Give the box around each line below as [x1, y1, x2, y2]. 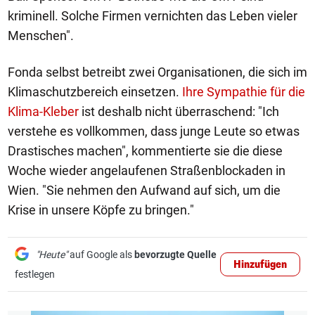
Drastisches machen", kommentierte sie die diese [8, 143, 283, 158]
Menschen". [8, 28, 74, 43]
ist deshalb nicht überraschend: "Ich [79, 104, 279, 119]
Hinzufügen [233, 258, 287, 271]
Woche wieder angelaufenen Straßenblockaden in [8, 163, 285, 178]
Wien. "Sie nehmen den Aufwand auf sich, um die [8, 183, 281, 198]
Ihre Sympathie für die [182, 84, 305, 99]
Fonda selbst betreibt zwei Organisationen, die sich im [8, 65, 307, 79]
